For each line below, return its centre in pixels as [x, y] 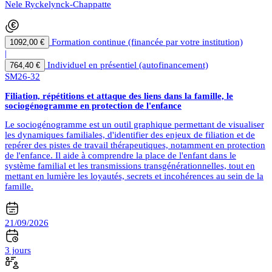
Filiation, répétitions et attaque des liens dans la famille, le [119, 96]
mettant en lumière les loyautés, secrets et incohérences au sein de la [134, 176]
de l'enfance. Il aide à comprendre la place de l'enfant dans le [121, 155]
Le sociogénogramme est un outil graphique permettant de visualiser [134, 124]
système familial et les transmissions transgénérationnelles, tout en [130, 165]
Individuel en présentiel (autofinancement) [128, 65]
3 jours [18, 250]
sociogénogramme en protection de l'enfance [93, 105]
